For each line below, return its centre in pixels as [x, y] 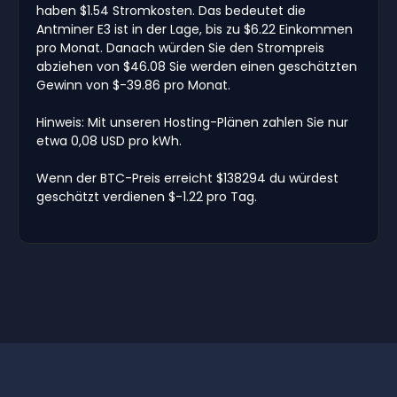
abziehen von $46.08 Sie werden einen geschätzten [197, 66]
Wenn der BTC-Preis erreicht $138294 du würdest [187, 178]
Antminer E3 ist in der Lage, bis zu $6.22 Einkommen [195, 29]
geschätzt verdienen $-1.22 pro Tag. [147, 196]
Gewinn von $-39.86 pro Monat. [133, 85]
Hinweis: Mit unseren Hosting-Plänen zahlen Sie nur [192, 122]
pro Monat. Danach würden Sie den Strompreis [180, 47]
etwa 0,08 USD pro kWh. [109, 140]
